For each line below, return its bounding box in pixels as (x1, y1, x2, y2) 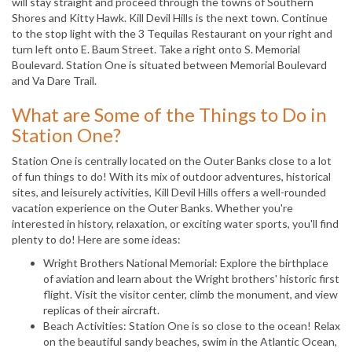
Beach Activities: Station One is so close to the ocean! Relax (43, 318, 340, 332)
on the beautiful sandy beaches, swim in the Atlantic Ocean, (43, 334, 337, 348)
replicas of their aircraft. (43, 302, 159, 317)
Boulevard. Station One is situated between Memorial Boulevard (12, 57, 327, 71)
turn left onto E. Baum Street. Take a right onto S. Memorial (12, 42, 300, 56)
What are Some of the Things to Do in (12, 102, 327, 126)
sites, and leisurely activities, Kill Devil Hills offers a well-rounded (12, 185, 326, 199)
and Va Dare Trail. (12, 73, 97, 87)
